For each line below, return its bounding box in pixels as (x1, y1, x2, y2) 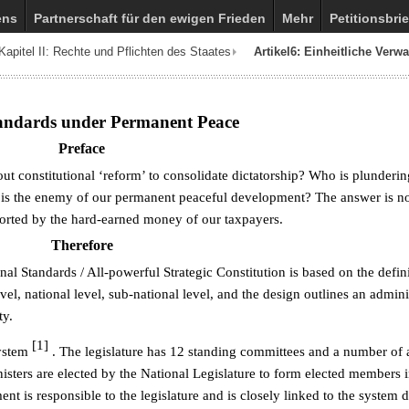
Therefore (50, 237, 113, 254)
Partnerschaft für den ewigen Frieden (34, 11, 266, 26)
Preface (58, 141, 106, 157)
